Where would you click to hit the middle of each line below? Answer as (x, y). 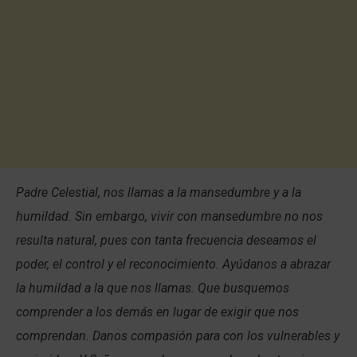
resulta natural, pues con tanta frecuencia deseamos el (166, 240)
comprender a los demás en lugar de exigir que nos (157, 312)
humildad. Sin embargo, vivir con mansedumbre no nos (169, 216)
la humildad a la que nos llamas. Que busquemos (153, 288)
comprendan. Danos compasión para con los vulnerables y (178, 336)
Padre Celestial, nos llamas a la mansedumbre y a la (159, 192)
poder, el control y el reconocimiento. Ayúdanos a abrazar (173, 264)
